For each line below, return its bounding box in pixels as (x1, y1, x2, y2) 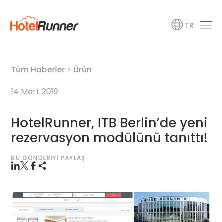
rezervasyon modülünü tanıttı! (11, 129, 208, 147)
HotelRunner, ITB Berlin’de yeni (11, 114, 208, 132)
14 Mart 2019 (11, 86, 58, 98)
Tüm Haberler (11, 64, 65, 76)
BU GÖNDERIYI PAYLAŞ (11, 154, 86, 163)
